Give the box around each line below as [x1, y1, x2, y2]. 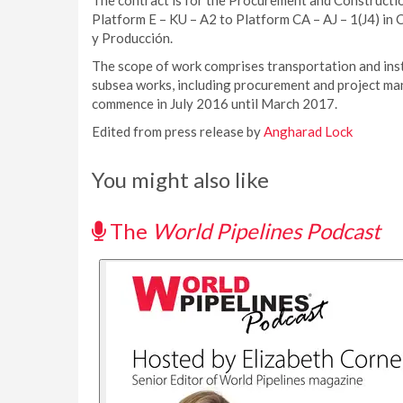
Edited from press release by [92, 123, 264, 139]
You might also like [92, 166, 269, 193]
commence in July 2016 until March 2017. [92, 95, 337, 112]
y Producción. [92, 30, 173, 46]
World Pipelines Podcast [152, 218, 381, 244]
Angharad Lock [264, 123, 353, 139]
